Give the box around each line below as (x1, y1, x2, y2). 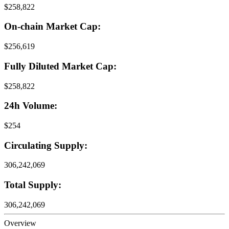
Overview (4, 218, 36, 227)
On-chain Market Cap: (4, 21, 101, 32)
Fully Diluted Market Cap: (4, 60, 117, 72)
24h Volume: (4, 100, 57, 111)
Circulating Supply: (4, 140, 87, 151)
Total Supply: (4, 179, 61, 191)
